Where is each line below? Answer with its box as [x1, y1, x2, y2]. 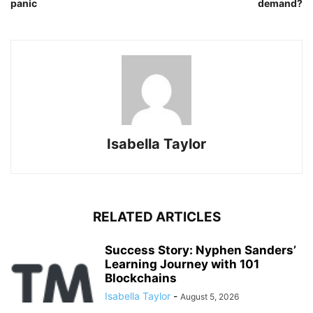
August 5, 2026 [180, 291, 239, 302]
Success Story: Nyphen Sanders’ [105, 242, 296, 257]
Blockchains [105, 270, 177, 285]
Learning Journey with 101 [105, 256, 259, 271]
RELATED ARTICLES [92, 208, 221, 225]
